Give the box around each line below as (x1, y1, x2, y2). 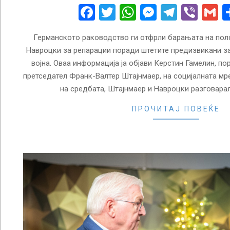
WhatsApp (136, 3, 210, 23)
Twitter (116, 3, 166, 23)
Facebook (95, 3, 163, 23)
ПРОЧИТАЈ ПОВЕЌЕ (132, 105, 220, 113)
